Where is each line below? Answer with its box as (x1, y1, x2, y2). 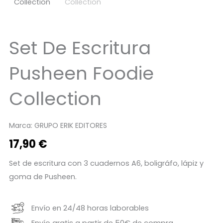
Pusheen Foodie (8, 61, 154, 87)
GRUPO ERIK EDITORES (34, 120, 107, 130)
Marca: (8, 120, 34, 130)
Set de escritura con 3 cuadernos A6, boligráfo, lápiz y (8, 158, 204, 168)
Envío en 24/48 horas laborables (31, 203, 149, 213)
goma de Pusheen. (8, 171, 77, 182)
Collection (8, 86, 102, 112)
